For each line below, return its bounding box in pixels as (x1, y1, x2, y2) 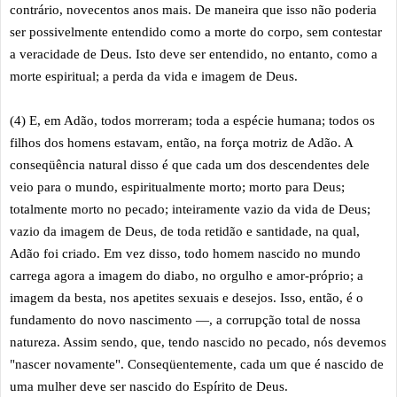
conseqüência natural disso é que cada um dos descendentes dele (10, 157, 370, 172)
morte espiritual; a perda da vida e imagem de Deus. (10, 68, 301, 83)
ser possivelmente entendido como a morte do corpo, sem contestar (10, 24, 382, 39)
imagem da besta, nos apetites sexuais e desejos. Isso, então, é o (10, 290, 363, 305)
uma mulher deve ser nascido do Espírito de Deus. (10, 378, 299, 393)
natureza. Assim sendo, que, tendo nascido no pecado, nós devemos (10, 334, 386, 349)
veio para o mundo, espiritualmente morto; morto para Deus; (10, 179, 345, 194)
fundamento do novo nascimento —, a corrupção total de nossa (10, 312, 361, 327)
